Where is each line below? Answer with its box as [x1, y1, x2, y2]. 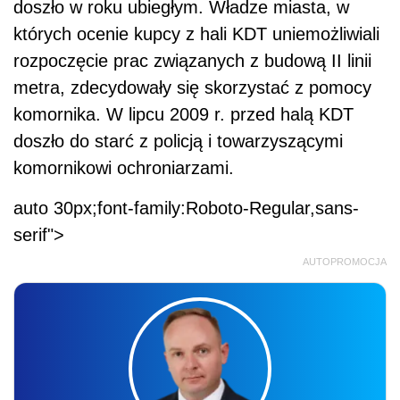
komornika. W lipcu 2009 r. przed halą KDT [13, 104, 354, 125]
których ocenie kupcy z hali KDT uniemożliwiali [13, 24, 379, 45]
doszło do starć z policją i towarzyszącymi [13, 131, 343, 152]
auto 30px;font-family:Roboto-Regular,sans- [13, 198, 359, 219]
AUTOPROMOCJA [303, 256, 387, 268]
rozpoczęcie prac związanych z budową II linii [13, 51, 371, 71]
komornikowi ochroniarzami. [13, 158, 234, 179]
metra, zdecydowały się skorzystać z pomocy [13, 78, 371, 98]
